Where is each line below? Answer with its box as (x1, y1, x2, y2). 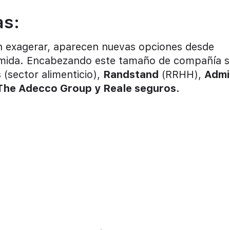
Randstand (103, 68, 159, 81)
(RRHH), (159, 68, 204, 81)
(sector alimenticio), (1, 68, 103, 81)
